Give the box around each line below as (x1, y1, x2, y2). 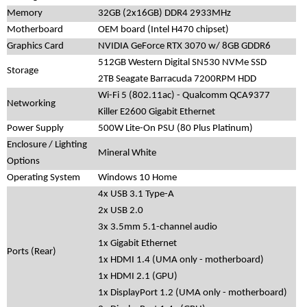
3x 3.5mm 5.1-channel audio (98, 222, 217, 233)
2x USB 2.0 (98, 206, 143, 217)
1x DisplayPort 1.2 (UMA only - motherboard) (98, 288, 287, 299)
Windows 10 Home (98, 173, 177, 184)
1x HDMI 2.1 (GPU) (98, 271, 177, 282)
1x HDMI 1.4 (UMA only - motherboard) (98, 255, 264, 266)
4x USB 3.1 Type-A (98, 189, 174, 200)
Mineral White (98, 148, 156, 159)
